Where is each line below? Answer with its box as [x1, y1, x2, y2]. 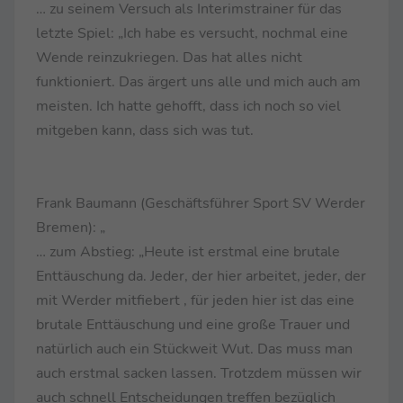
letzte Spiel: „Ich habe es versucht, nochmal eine [36, 22, 348, 43]
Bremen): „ [36, 217, 105, 237]
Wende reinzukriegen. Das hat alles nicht [36, 47, 302, 67]
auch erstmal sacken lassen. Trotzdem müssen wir [36, 363, 362, 383]
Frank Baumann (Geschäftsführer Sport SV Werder [36, 193, 365, 213]
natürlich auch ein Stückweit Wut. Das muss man [36, 338, 353, 359]
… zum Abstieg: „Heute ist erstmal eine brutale [36, 241, 340, 262]
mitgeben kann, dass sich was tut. [36, 120, 254, 140]
